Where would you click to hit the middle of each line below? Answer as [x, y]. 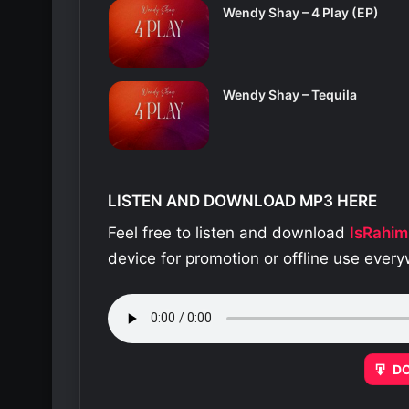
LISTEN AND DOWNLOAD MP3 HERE [242, 201]
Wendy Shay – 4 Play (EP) [300, 13]
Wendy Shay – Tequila [289, 95]
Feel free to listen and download [229, 232]
